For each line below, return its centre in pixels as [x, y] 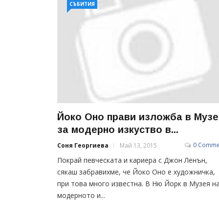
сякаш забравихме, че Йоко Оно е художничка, [136, 172]
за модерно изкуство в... [118, 129]
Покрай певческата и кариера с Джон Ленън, [132, 160]
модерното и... [81, 195]
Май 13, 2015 [138, 145]
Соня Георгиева [83, 145]
